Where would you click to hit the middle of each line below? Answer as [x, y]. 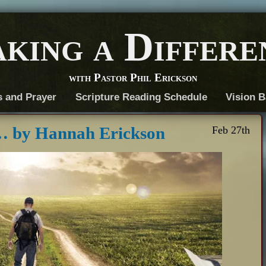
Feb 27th [231, 130]
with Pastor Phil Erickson [133, 77]
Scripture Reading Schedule [141, 97]
